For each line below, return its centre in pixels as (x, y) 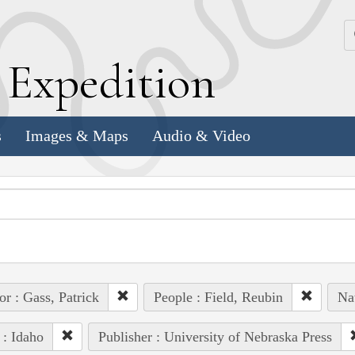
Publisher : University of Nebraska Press (215, 336)
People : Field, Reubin (218, 297)
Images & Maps (77, 136)
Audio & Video (201, 136)
